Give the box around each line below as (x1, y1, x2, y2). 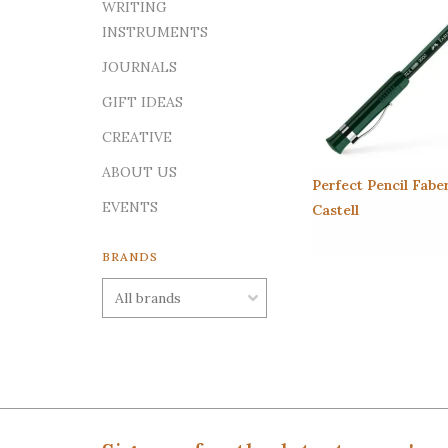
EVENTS (102, 198, 158, 216)
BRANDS (102, 249, 158, 264)
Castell (312, 201, 359, 220)
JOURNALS (102, 58, 177, 76)
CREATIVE (102, 128, 172, 146)
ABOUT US (102, 163, 177, 181)
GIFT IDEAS (102, 93, 183, 111)
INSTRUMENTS (102, 23, 208, 41)
